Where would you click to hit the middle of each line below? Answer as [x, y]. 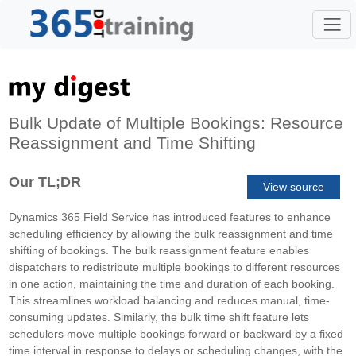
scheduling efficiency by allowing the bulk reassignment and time [170, 233]
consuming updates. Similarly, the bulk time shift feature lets [159, 317]
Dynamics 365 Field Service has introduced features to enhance [169, 217]
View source [293, 186]
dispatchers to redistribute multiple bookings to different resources [174, 267]
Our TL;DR [44, 182]
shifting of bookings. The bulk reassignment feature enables [159, 250]
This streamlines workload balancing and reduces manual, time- [169, 300]
